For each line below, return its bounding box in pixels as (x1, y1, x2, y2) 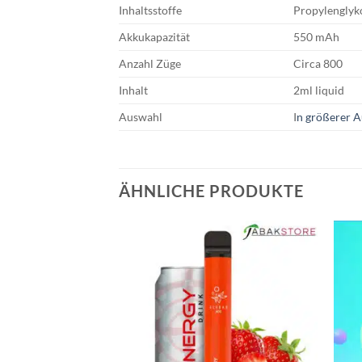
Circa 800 (293, 56, 343, 70)
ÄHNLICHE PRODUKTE (119, 180, 304, 200)
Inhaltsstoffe (119, 2, 182, 17)
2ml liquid (293, 82, 345, 97)
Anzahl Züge (119, 56, 181, 70)
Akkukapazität (119, 29, 190, 44)
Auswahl (119, 109, 162, 124)
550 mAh (293, 29, 340, 44)
